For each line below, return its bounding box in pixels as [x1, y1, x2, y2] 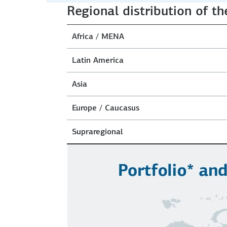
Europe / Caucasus [72, 102, 139, 113]
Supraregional [72, 126, 123, 137]
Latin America [72, 54, 124, 65]
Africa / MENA [72, 30, 124, 42]
